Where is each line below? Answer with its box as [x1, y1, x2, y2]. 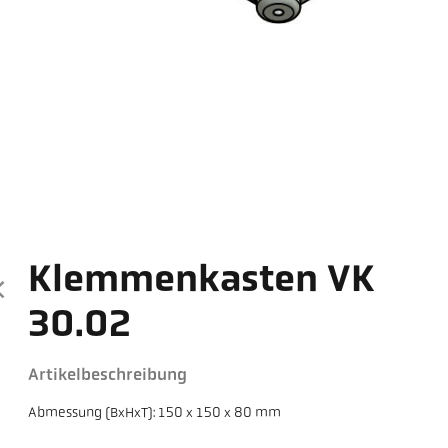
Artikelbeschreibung [28, 367, 188, 385]
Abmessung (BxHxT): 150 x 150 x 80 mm [28, 406, 282, 422]
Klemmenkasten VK [28, 263, 376, 301]
